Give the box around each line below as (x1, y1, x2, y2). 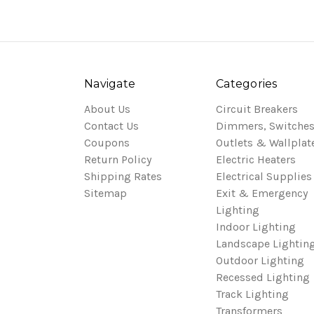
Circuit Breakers (216, 102, 298, 116)
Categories (216, 76, 278, 90)
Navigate (84, 76, 135, 90)
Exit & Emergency (216, 186, 308, 200)
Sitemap (84, 186, 127, 200)
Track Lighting (216, 287, 289, 301)
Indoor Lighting (216, 219, 296, 233)
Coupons (84, 135, 130, 149)
